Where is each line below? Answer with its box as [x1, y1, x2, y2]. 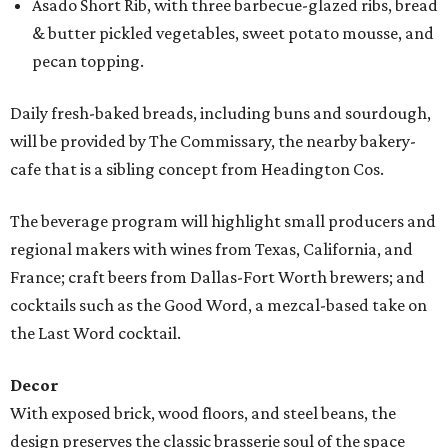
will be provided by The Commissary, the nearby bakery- [10, 131, 416, 151]
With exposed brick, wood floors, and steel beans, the [10, 403, 396, 423]
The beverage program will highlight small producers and [10, 211, 436, 231]
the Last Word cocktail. [10, 323, 181, 343]
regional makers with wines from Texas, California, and [10, 239, 413, 259]
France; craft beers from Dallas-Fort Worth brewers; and [10, 267, 425, 287]
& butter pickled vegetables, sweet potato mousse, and [32, 23, 434, 43]
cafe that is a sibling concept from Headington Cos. [10, 159, 384, 179]
